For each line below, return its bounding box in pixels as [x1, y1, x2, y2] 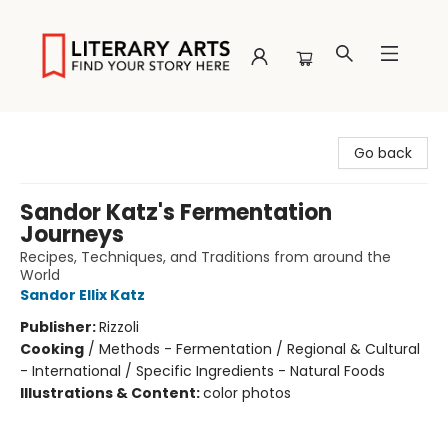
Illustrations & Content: [20, 383, 203, 403]
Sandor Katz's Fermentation [20, 197, 332, 228]
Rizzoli [99, 317, 139, 337]
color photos [203, 383, 291, 403]
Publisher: [20, 317, 99, 337]
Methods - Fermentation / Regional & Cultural [99, 339, 420, 359]
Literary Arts [15, 121, 97, 141]
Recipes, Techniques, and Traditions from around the [20, 247, 391, 267]
